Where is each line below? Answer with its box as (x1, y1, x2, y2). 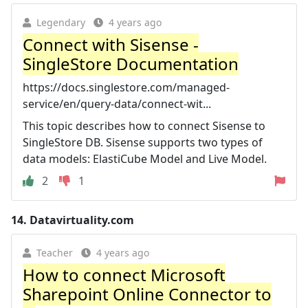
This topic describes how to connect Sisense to (23, 118, 265, 133)
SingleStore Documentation (23, 52, 239, 75)
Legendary (36, 15, 85, 29)
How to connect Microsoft (23, 263, 225, 286)
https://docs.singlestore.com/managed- (23, 79, 230, 95)
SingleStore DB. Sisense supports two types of (23, 134, 263, 150)
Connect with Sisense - (23, 32, 199, 56)
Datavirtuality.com (30, 212, 134, 228)
